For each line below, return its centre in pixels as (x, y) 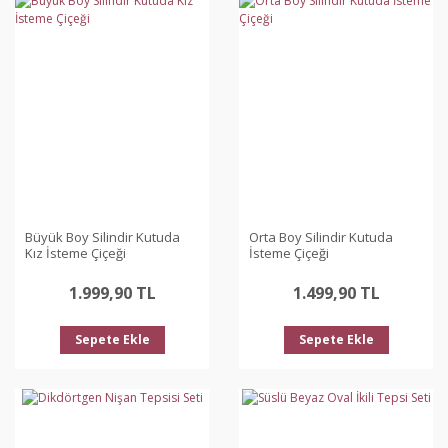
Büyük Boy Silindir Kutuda (102, 237)
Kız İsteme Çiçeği (75, 253)
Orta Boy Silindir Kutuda (321, 237)
